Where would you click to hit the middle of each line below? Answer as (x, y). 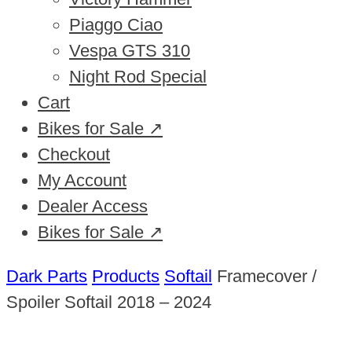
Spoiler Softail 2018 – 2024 (109, 302)
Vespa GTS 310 (130, 51)
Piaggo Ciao (116, 25)
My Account (82, 181)
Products (126, 276)
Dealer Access (93, 207)
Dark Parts (47, 276)
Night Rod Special (138, 77)
